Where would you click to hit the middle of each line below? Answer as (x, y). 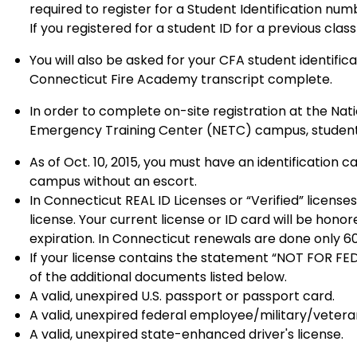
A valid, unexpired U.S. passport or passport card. (182, 296)
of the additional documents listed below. (158, 277)
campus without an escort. (113, 181)
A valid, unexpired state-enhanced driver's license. (186, 334)
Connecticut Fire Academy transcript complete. (181, 79)
